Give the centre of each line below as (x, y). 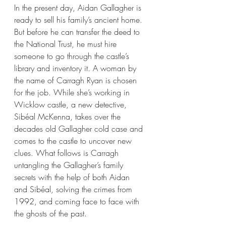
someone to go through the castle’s (73, 56)
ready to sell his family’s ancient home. (79, 19)
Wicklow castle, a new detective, (72, 104)
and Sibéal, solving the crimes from (74, 189)
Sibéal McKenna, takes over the (69, 116)
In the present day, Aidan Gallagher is (79, 7)
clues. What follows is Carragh (68, 153)
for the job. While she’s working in (73, 92)
